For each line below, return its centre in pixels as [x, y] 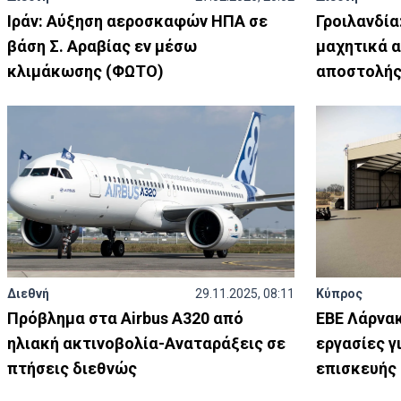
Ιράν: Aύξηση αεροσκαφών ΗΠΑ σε [137, 21]
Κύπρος [340, 294]
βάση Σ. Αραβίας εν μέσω [102, 46]
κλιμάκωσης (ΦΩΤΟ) [85, 71]
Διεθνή [28, 294]
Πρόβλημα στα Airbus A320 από [125, 318]
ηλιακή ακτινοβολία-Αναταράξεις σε [146, 343]
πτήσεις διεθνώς [72, 368]
